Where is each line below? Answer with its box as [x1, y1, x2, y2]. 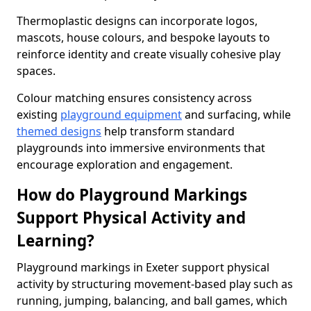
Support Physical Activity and [17, 207, 246, 228]
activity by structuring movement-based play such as [17, 276, 293, 292]
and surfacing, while [182, 107, 291, 122]
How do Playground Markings [17, 184, 247, 205]
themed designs [17, 124, 101, 139]
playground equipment [60, 107, 182, 122]
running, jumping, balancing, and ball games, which [17, 293, 287, 308]
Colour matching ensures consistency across [17, 90, 252, 106]
